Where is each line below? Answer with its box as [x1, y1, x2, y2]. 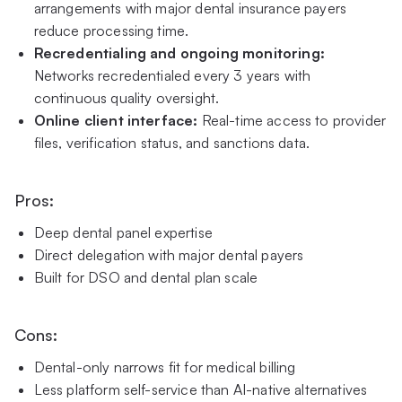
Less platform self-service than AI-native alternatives [33, 380, 368, 398]
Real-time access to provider [201, 110, 387, 129]
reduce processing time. [33, 21, 189, 39]
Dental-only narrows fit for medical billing [33, 357, 296, 376]
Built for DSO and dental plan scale [33, 267, 258, 286]
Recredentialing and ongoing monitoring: [33, 43, 325, 62]
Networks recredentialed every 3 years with [33, 66, 311, 84]
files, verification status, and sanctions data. [33, 133, 310, 152]
